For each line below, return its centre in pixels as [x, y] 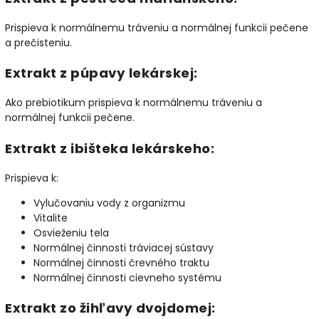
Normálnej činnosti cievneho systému [127, 277]
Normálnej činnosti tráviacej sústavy [124, 247]
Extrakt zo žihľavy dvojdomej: [110, 308]
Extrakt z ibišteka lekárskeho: [110, 148]
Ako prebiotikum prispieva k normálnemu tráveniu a [134, 103]
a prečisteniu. [38, 43]
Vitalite [51, 218]
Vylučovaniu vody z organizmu [109, 203]
